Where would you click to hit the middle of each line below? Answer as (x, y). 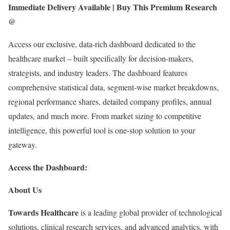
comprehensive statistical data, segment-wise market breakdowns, (113, 87)
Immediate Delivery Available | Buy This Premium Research (113, 7)
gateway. (23, 145)
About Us (25, 190)
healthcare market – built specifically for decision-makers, (101, 59)
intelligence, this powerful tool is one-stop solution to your (102, 130)
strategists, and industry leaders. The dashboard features (98, 73)
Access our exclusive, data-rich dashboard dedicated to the (102, 44)
